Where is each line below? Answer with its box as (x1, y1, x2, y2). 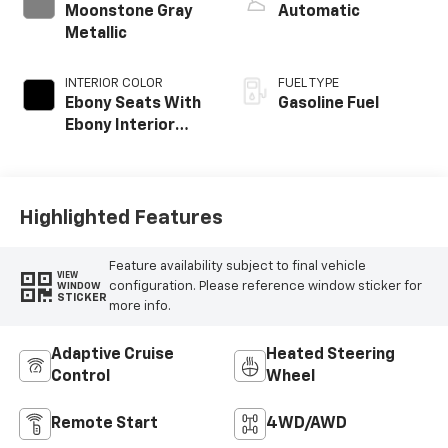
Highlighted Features (18, 207, 223, 228)
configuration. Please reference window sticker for (108, 279, 422, 293)
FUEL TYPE (278, 77, 339, 91)
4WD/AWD (266, 416, 347, 433)
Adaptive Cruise (50, 347, 174, 364)
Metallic (64, 26, 127, 43)
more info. (108, 299, 171, 313)
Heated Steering (266, 347, 395, 364)
